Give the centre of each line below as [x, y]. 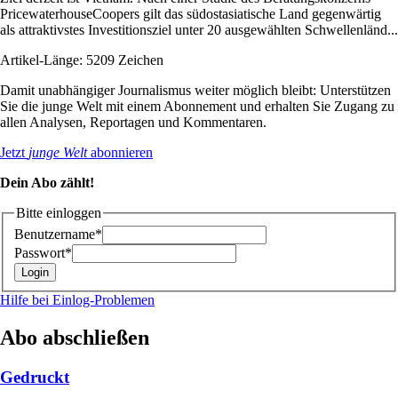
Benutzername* [58, 235]
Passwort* [43, 253]
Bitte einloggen [59, 212]
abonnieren [120, 152]
